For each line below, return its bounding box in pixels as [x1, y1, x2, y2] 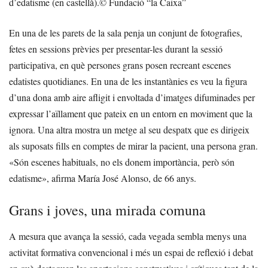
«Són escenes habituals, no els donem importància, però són [9, 156, 234, 169]
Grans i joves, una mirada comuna [9, 200, 206, 220]
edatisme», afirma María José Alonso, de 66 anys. [9, 172, 196, 185]
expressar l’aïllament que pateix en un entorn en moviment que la [9, 107, 252, 120]
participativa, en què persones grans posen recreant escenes [9, 59, 231, 72]
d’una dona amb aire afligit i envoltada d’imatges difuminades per [9, 91, 255, 104]
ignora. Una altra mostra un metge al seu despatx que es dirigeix [9, 123, 249, 136]
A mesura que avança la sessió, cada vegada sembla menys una [9, 230, 246, 243]
